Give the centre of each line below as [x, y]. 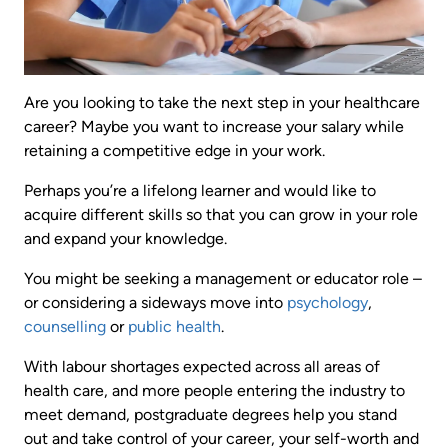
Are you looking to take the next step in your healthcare [222, 103]
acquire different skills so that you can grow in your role [221, 215]
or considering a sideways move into [155, 303]
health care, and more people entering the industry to [214, 391]
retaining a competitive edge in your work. [176, 151]
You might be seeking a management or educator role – [223, 279]
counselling [65, 327]
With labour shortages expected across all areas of [202, 367]
